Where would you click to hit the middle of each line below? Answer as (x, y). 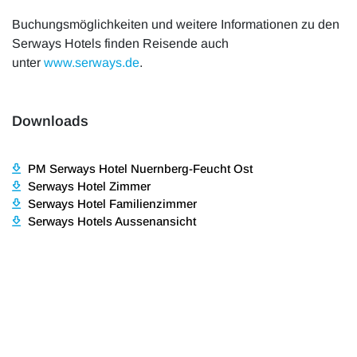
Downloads (50, 122)
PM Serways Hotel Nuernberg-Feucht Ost (140, 169)
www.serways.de (92, 63)
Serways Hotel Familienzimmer (112, 204)
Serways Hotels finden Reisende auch (120, 44)
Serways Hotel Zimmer (89, 186)
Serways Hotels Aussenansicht (112, 222)
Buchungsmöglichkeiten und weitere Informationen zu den (176, 25)
